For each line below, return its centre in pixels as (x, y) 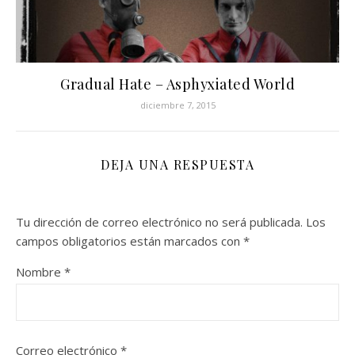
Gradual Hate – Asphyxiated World (177, 84)
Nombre (40, 271)
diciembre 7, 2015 (177, 105)
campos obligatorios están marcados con (130, 240)
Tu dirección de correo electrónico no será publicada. (159, 221)
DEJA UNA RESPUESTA (177, 164)
